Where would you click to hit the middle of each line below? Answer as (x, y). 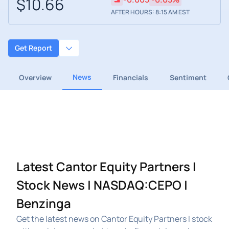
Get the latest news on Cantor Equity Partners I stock (114, 219)
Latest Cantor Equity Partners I (106, 166)
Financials (130, 77)
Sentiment (188, 77)
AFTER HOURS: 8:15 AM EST (150, 12)
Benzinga (44, 203)
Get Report (33, 48)
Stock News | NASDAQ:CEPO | (102, 185)
